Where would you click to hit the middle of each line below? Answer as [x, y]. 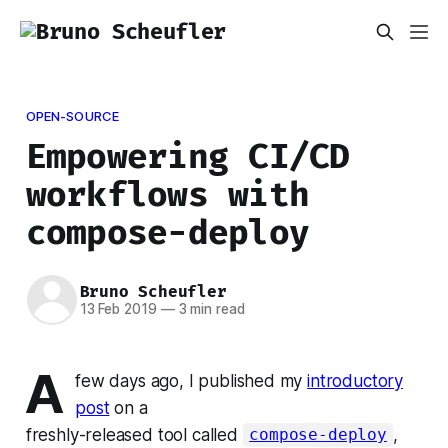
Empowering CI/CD [187, 156]
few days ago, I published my [191, 380]
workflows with [167, 194]
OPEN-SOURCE [72, 115]
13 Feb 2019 [118, 309]
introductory [355, 380]
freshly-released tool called [134, 434]
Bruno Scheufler [153, 292]
